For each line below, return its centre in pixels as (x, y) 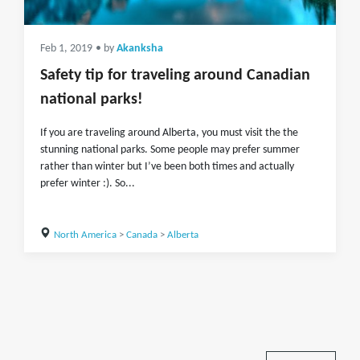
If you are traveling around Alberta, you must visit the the (169, 133)
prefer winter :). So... (88, 184)
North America (85, 235)
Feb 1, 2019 (66, 49)
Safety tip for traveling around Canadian (175, 76)
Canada (141, 235)
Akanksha (140, 49)
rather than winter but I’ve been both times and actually (167, 167)
